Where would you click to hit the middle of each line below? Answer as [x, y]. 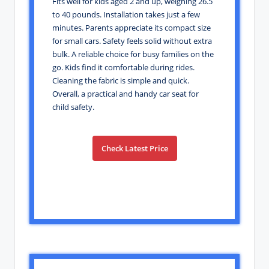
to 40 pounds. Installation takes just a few [126, 14]
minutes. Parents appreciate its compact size [131, 27]
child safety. [73, 107]
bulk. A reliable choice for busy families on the [133, 54]
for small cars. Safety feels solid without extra [132, 41]
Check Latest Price [134, 148]
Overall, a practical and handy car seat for [125, 93]
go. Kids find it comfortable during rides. [123, 67]
